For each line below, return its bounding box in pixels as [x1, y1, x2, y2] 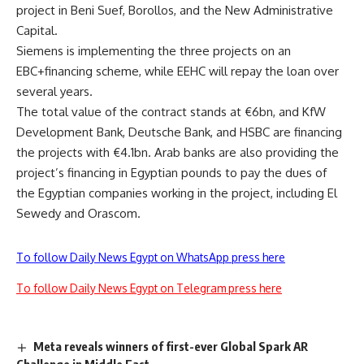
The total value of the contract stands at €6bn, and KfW [16, 103, 326, 119]
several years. [16, 83, 93, 99]
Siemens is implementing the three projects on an [16, 42, 291, 58]
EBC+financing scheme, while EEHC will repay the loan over [16, 63, 339, 79]
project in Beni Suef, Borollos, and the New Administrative [16, 2, 333, 18]
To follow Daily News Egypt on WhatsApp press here [16, 249, 285, 264]
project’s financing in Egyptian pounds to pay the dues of [16, 164, 327, 180]
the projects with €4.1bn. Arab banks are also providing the [16, 144, 339, 160]
